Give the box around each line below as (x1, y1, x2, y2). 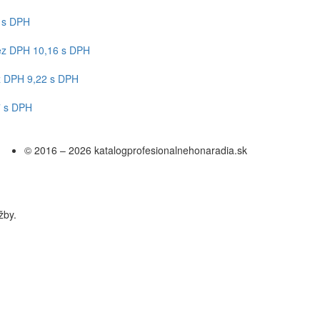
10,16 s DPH (32, 43, 90, 57)
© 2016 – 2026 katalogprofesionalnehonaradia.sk (24, 143, 247, 157)
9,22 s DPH (26, 71, 79, 86)
